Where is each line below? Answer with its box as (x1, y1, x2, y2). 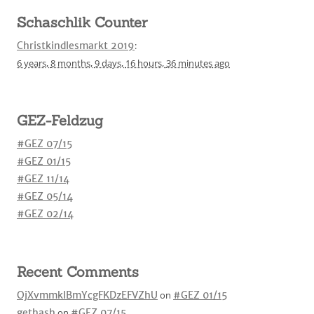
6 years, (17, 57, 48, 69)
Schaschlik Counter (17, 13, 147, 31)
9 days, (95, 57, 123, 69)
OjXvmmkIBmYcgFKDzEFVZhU (17, 289, 158, 301)
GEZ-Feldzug (17, 111, 103, 129)
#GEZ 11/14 (17, 172, 69, 185)
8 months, (50, 57, 93, 69)
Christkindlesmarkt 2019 (17, 39, 135, 52)
